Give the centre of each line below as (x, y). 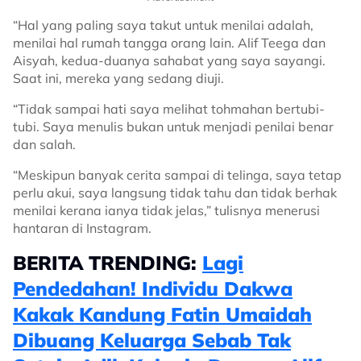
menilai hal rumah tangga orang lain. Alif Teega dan (169, 43)
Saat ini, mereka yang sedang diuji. (118, 78)
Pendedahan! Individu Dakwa (153, 288)
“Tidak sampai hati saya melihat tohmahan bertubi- (169, 109)
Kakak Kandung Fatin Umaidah (162, 314)
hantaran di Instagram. (82, 228)
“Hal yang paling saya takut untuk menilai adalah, (163, 25)
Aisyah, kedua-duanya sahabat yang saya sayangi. (169, 60)
